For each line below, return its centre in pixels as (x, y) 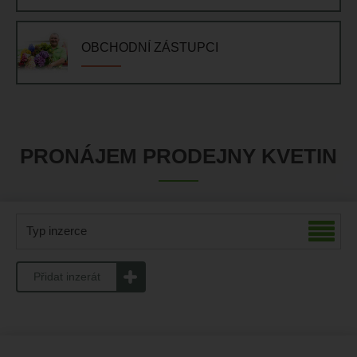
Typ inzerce (57, 231)
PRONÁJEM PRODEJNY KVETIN (178, 156)
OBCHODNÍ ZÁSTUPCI (150, 47)
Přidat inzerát (67, 277)
